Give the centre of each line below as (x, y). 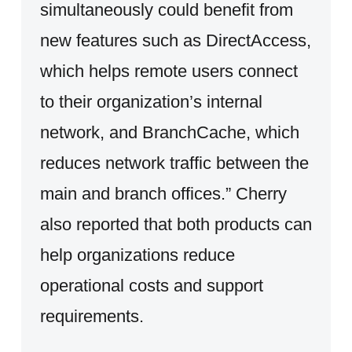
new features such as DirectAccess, (175, 40)
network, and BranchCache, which (169, 132)
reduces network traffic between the (174, 163)
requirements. (92, 316)
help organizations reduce (137, 255)
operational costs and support (151, 285)
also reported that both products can (176, 224)
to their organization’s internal (151, 101)
